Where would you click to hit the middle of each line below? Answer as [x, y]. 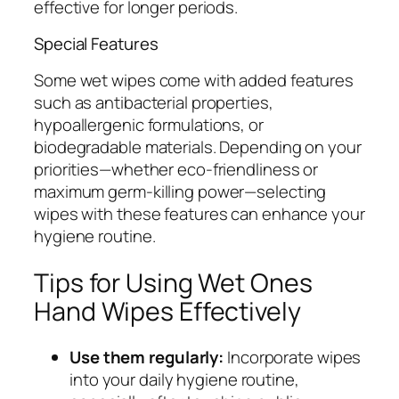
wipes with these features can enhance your [199, 213]
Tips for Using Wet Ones [173, 282]
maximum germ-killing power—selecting [180, 191]
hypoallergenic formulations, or [149, 124]
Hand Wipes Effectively [167, 311]
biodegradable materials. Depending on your [198, 147]
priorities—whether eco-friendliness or [176, 169]
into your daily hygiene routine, [184, 380]
